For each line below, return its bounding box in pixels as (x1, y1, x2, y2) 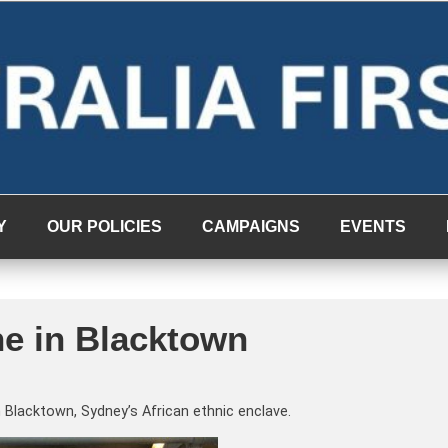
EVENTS (340, 218, 406, 235)
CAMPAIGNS (202, 218, 300, 235)
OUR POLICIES (47, 218, 162, 235)
